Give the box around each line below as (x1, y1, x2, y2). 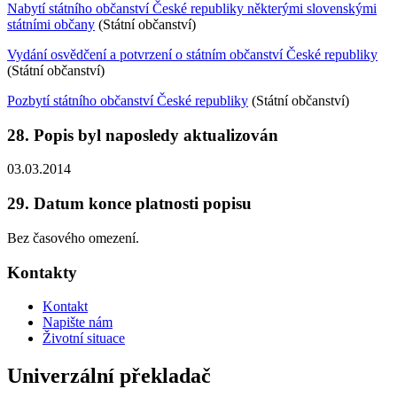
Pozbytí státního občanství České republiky (7, 92, 248, 108)
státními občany (7, 16, 95, 32)
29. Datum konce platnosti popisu (7, 194, 252, 214)
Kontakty (7, 262, 77, 282)
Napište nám (43, 315, 113, 331)
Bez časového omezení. (7, 230, 139, 245)
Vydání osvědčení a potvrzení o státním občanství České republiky (7, 46, 378, 62)
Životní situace (43, 331, 125, 346)
